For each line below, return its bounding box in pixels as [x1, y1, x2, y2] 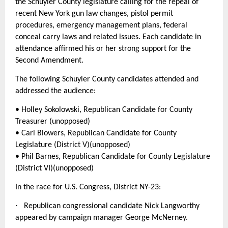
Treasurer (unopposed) [15, 118, 90, 126]
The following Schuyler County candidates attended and [15, 75, 198, 83]
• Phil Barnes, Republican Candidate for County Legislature [15, 153, 210, 161]
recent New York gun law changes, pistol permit [15, 10, 173, 18]
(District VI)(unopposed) [15, 164, 94, 173]
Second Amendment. [15, 56, 83, 65]
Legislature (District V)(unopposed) [15, 141, 130, 149]
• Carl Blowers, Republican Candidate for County [15, 129, 177, 137]
